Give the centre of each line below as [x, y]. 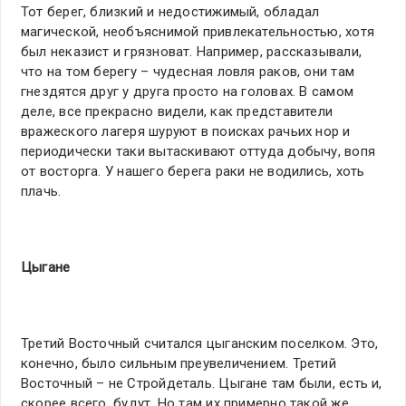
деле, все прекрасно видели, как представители [177, 112]
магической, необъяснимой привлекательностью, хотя [198, 32]
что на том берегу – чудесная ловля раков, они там [188, 72]
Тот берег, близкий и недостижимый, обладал [170, 12]
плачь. [41, 192]
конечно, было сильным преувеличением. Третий [179, 364]
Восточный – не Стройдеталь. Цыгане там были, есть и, [202, 384]
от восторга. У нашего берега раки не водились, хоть [193, 172]
